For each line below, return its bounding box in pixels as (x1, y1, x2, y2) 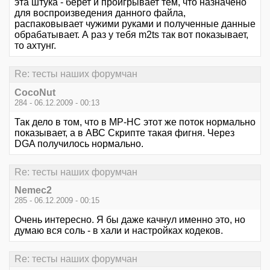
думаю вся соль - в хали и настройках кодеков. (14, 225, 223, 236)
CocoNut (14, 87, 55, 98)
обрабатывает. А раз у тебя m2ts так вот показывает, (14, 30, 248, 40)
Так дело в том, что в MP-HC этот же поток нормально (14, 116, 256, 127)
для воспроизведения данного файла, (14, 8, 186, 19)
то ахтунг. (14, 40, 56, 51)
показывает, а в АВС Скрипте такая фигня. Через (14, 127, 234, 138)
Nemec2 (14, 184, 52, 195)
